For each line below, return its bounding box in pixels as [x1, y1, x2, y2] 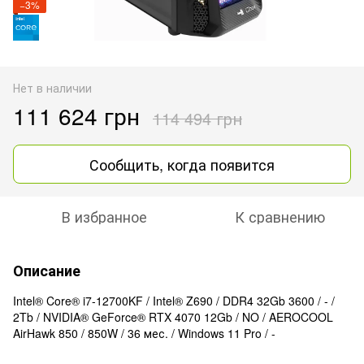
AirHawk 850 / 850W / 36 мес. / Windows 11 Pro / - [13, 324, 275, 341]
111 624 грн [13, 98, 140, 132]
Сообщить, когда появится [89, 153, 275, 175]
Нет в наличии [13, 79, 92, 96]
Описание [13, 259, 80, 281]
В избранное [61, 205, 147, 227]
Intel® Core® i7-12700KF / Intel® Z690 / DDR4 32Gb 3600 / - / [13, 292, 335, 309]
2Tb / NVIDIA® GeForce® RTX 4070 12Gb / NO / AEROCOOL [13, 308, 333, 325]
